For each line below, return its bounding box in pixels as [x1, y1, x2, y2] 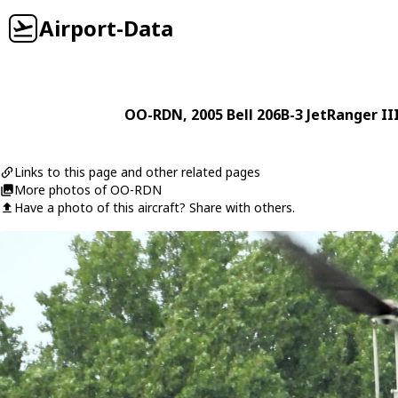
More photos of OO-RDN [14, 181, 162, 198]
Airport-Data [39, 13, 173, 43]
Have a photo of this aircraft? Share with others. [14, 199, 295, 216]
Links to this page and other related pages [14, 163, 260, 180]
